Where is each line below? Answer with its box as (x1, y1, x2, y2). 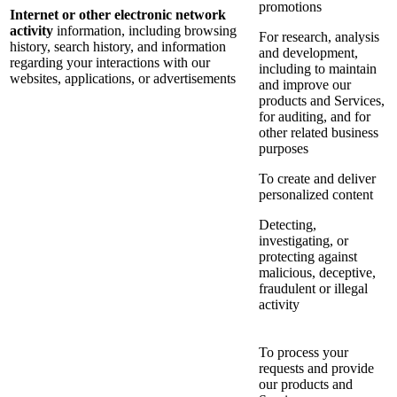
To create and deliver (259, 171, 376, 187)
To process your (259, 345, 348, 361)
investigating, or (259, 233, 348, 249)
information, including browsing (57, 23, 237, 39)
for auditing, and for (259, 109, 370, 125)
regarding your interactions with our (10, 55, 210, 71)
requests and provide (259, 361, 374, 377)
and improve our (259, 77, 351, 93)
